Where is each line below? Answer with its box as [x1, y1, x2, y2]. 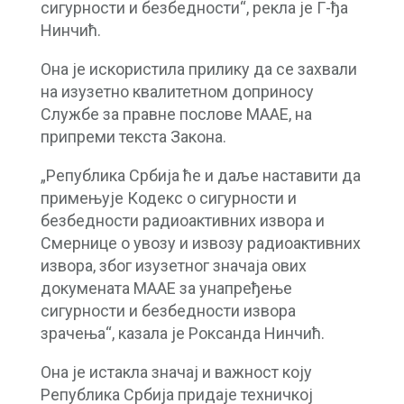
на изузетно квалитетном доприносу [40, 81, 314, 101]
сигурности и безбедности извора [40, 300, 296, 320]
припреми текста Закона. [40, 126, 226, 146]
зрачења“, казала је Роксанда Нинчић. [40, 323, 325, 343]
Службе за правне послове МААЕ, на [40, 104, 312, 124]
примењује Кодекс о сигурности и [40, 188, 297, 207]
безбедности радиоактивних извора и [40, 210, 325, 230]
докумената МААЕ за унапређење [40, 278, 292, 298]
